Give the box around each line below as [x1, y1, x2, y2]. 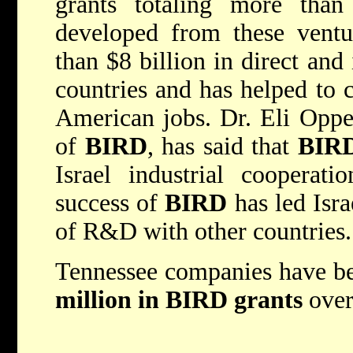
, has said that [147, 132, 298, 160]
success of [55, 188, 165, 217]
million [55, 285, 132, 314]
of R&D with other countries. [55, 217, 351, 245]
